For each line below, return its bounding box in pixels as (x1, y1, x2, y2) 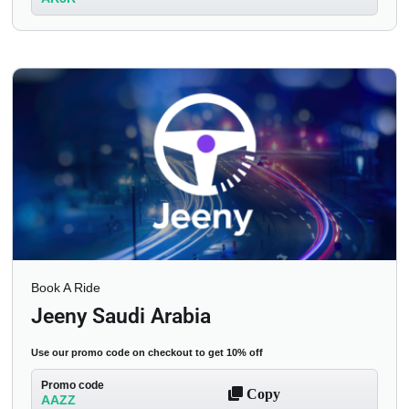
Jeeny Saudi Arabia (31, 304, 211, 330)
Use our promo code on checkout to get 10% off (31, 347, 263, 359)
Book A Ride (31, 280, 100, 296)
